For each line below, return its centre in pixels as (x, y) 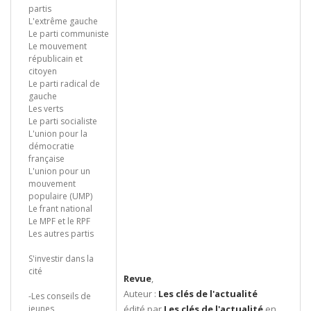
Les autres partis (61, 234)
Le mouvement (58, 46)
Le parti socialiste (63, 121)
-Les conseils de (60, 296)
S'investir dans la (61, 259)
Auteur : (141, 294)
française (47, 159)
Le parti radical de (64, 84)
